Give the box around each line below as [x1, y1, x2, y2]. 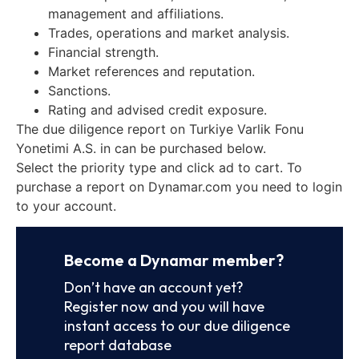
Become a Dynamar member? [64, 249, 284, 270]
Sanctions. [48, 82, 111, 99]
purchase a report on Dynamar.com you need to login [16, 178, 342, 195]
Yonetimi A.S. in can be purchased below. [16, 139, 266, 156]
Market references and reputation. [48, 63, 255, 79]
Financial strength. [48, 43, 159, 60]
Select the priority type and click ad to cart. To [16, 159, 302, 175]
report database [64, 335, 171, 354]
